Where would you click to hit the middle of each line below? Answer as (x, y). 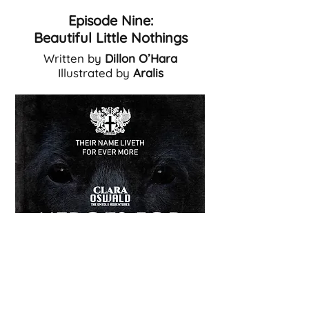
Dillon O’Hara (141, 58)
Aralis (148, 73)
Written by (74, 58)
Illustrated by (95, 73)
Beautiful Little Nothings (110, 38)
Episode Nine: (110, 20)
